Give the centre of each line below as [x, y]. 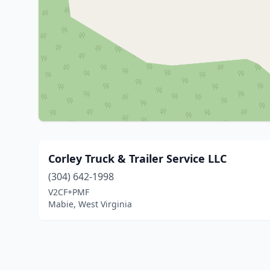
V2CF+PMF [69, 192]
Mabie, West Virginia [90, 204]
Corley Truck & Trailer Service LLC [137, 159]
